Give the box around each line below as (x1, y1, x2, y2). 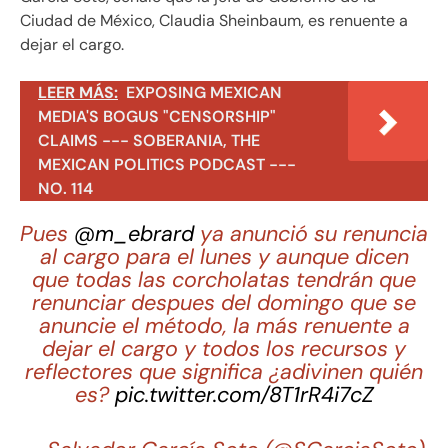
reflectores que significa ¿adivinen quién (25, 357, 423, 386)
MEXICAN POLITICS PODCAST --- (38, 154, 296, 176)
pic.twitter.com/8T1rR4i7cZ (114, 380, 374, 409)
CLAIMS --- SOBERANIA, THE (38, 130, 260, 152)
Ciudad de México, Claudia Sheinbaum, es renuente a (20, 10, 408, 32)
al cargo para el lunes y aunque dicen (39, 242, 409, 271)
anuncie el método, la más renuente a (38, 311, 410, 340)
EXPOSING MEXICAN (126, 82, 282, 104)
